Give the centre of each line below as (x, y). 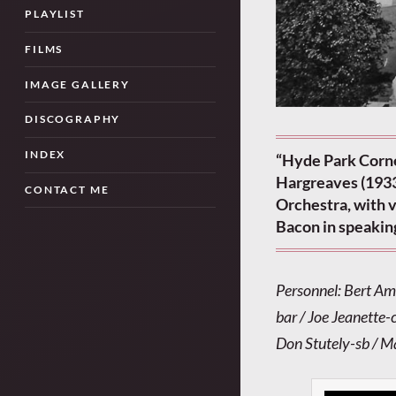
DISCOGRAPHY (73, 119)
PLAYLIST (55, 14)
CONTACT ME (67, 190)
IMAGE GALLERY (77, 84)
